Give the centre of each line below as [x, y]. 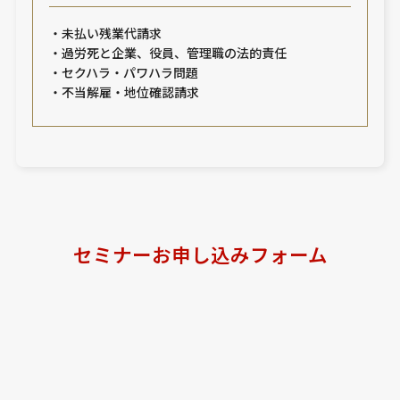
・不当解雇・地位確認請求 [124, 92]
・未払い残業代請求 [105, 33]
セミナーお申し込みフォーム [200, 254]
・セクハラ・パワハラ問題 [123, 73]
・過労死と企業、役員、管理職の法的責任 [167, 53]
